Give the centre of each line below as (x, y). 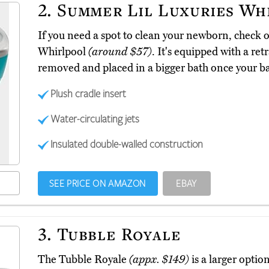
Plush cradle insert (89, 93)
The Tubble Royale (83, 260)
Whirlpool (63, 52)
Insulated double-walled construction (127, 144)
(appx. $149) (159, 260)
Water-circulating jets (95, 119)
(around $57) (120, 52)
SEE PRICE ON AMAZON (98, 183)
